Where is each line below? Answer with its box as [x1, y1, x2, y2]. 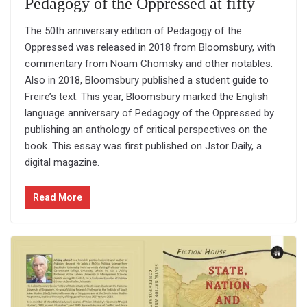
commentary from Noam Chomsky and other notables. [25, 58, 273, 71]
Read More [33, 191, 82, 203]
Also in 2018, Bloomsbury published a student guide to [25, 74, 269, 87]
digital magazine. [25, 156, 99, 169]
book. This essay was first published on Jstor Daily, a [25, 140, 262, 153]
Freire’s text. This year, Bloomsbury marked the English [25, 90, 268, 103]
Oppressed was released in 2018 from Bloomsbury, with [25, 41, 275, 54]
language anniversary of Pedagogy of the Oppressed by [25, 107, 274, 120]
